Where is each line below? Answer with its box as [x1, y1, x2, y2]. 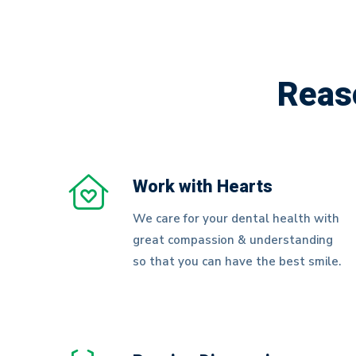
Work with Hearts [133, 174, 273, 199]
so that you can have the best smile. [133, 253, 341, 269]
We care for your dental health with [133, 211, 339, 226]
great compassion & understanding [133, 232, 333, 248]
